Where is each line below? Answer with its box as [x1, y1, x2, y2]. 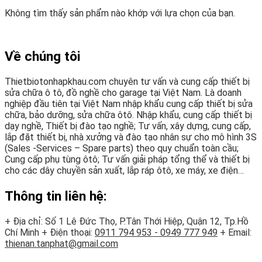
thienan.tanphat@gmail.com [5, 237, 118, 249]
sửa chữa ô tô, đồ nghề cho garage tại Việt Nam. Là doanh [5, 87, 242, 98]
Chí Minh [5, 226, 39, 238]
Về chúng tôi [5, 48, 80, 64]
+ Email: [220, 226, 251, 238]
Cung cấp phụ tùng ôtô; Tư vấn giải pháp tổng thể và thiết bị [5, 153, 250, 165]
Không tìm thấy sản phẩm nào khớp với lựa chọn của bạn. [5, 7, 235, 19]
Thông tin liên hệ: [5, 188, 107, 204]
